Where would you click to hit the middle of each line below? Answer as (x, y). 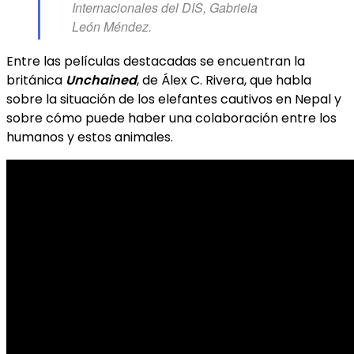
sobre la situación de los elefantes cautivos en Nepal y (174, 99)
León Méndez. (112, 26)
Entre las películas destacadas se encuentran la (156, 61)
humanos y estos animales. (90, 137)
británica (36, 80)
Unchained (101, 80)
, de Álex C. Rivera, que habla (224, 80)
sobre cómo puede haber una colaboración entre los (171, 118)
